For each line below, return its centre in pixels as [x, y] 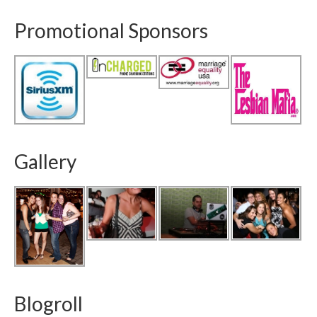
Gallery [45, 162]
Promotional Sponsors [111, 30]
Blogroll [48, 303]
